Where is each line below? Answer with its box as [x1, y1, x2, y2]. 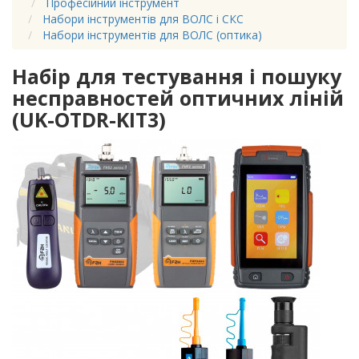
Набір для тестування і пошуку [12, 63, 341, 91]
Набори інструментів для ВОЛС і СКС [42, 11, 244, 27]
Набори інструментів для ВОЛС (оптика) [42, 27, 262, 43]
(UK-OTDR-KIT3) [12, 106, 166, 134]
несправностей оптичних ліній [12, 84, 344, 112]
